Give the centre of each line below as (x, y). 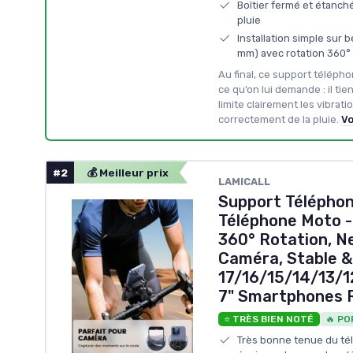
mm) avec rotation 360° (294, 53)
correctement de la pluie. (278, 119)
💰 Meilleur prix (128, 172)
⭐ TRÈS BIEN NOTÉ (269, 319)
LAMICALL (244, 181)
